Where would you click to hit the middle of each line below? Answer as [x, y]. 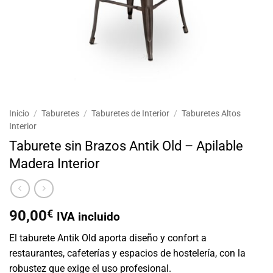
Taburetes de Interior [131, 113]
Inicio [19, 113]
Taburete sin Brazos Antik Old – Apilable [126, 145]
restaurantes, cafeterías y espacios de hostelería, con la [127, 253]
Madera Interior [54, 163]
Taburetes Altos [211, 113]
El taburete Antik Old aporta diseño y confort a [108, 238]
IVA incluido [88, 216]
